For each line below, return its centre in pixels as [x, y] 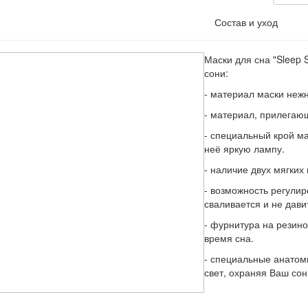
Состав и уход [246, 22]
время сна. [229, 238]
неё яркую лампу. [244, 148]
